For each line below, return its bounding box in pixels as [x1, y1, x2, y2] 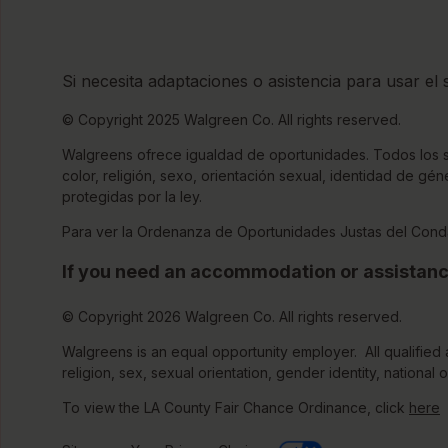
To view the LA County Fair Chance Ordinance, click [62, 398, 409, 416]
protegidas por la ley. [62, 187, 202, 205]
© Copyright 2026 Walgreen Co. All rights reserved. [62, 307, 406, 325]
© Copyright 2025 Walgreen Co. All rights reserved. [62, 110, 401, 128]
